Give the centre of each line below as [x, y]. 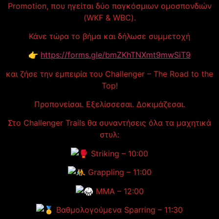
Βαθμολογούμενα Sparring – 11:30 [118, 210]
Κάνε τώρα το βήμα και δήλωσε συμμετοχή [109, 36]
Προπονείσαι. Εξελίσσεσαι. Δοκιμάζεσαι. [109, 104]
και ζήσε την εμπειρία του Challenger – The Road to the [109, 74]
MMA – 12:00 [118, 191]
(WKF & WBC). [109, 17]
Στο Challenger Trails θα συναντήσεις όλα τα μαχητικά [109, 123]
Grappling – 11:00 [118, 172]
